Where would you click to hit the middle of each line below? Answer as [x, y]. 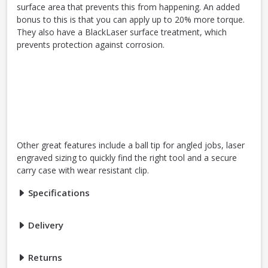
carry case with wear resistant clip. [83, 170]
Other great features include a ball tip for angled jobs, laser [131, 145]
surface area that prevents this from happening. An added [128, 7]
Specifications [58, 193]
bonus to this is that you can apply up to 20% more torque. [131, 20]
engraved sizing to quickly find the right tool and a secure [127, 158]
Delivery [45, 225]
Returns [44, 258]
